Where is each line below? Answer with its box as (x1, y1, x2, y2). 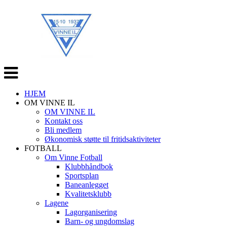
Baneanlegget (65, 180, 108, 189)
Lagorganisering (65, 208, 117, 216)
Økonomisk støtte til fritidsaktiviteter (45, 135, 161, 143)
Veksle (4, 64, 25, 73)
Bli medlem (45, 126, 82, 134)
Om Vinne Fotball (45, 153, 102, 162)
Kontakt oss (45, 117, 83, 125)
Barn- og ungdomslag (65, 217, 134, 225)
